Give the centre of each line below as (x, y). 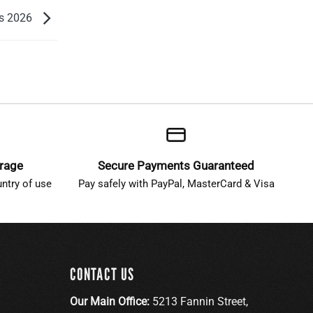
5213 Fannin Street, (200, 301)
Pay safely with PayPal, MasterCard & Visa (176, 183)
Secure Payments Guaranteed (176, 165)
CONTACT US (102, 274)
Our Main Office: (111, 301)
